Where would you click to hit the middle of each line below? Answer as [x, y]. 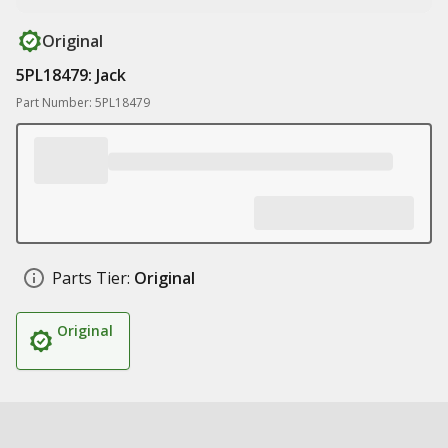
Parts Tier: [91, 278]
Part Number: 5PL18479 [83, 102]
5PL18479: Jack [71, 75]
